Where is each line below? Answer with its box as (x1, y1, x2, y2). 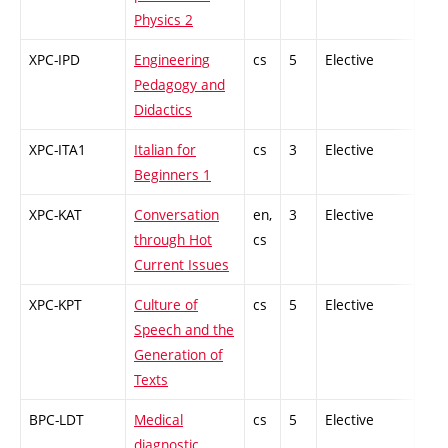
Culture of (134, 295, 198, 315)
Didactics (134, 100, 192, 120)
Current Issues (134, 255, 229, 275)
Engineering (134, 50, 210, 70)
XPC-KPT (29, 295, 82, 315)
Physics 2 (134, 10, 193, 30)
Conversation (134, 205, 219, 225)
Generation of (134, 345, 223, 365)
